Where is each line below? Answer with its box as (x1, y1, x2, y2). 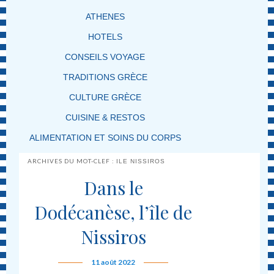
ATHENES (85, 11, 125, 21)
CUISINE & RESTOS (65, 112, 145, 122)
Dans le (83, 175, 143, 200)
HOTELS (87, 31, 122, 42)
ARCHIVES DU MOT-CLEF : (28, 157, 117, 165)
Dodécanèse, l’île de (34, 199, 193, 224)
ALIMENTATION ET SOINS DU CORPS (29, 132, 181, 143)
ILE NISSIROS (116, 157, 166, 165)
